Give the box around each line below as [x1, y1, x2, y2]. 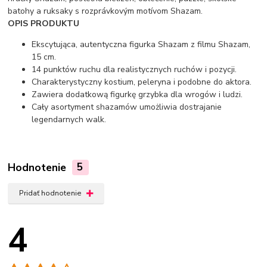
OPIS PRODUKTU [8, 17, 80, 29]
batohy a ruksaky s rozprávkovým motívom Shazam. [8, 5, 203, 17]
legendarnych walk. [32, 113, 107, 125]
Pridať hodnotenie [18, 188, 82, 198]
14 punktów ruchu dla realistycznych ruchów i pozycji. [32, 63, 237, 75]
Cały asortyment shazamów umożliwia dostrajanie [32, 101, 222, 113]
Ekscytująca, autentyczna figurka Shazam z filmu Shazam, [32, 38, 251, 50]
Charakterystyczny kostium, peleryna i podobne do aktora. [32, 76, 252, 88]
